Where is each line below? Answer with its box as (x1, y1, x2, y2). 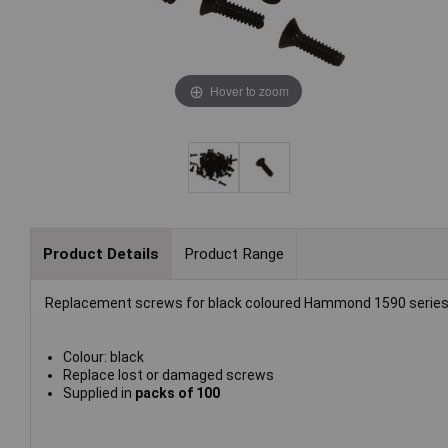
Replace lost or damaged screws (62, 367, 274, 384)
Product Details (42, 244, 159, 263)
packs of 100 (134, 385, 220, 402)
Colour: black (62, 349, 144, 366)
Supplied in (62, 385, 135, 402)
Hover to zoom (209, 81, 289, 99)
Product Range (183, 244, 284, 263)
